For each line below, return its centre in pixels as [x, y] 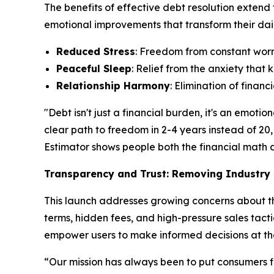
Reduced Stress [96, 51]
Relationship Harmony [113, 86]
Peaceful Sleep [94, 68]
